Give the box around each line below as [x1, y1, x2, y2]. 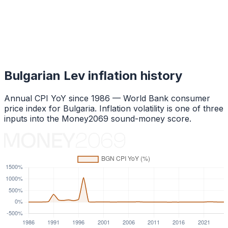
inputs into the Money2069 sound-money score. [4, 113, 191, 124]
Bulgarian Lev [4, 68, 85, 83]
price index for [4, 103, 61, 113]
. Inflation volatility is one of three [95, 103, 223, 113]
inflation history [85, 68, 182, 83]
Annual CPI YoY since [4, 93, 91, 103]
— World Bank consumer [110, 93, 210, 103]
